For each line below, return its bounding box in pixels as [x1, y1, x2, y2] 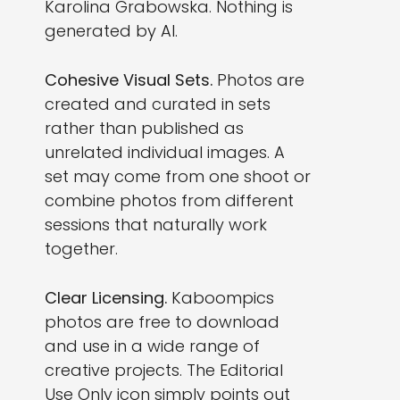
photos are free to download [45, 311, 279, 334]
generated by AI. [45, 20, 178, 43]
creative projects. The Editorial [45, 359, 283, 382]
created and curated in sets [45, 93, 271, 116]
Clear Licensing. [45, 287, 167, 310]
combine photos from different [45, 189, 294, 212]
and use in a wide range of [45, 335, 260, 358]
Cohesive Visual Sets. [45, 69, 212, 92]
